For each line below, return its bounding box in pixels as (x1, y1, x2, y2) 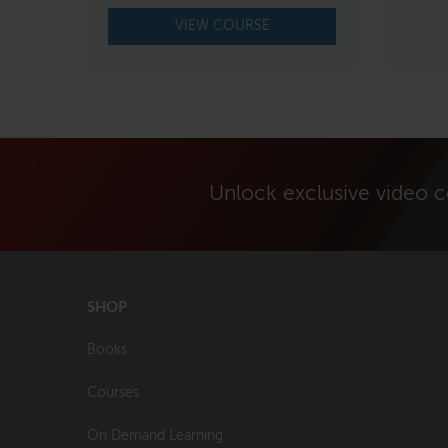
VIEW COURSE (174, 18, 270, 33)
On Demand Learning (87, 428, 223, 443)
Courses (87, 385, 139, 400)
